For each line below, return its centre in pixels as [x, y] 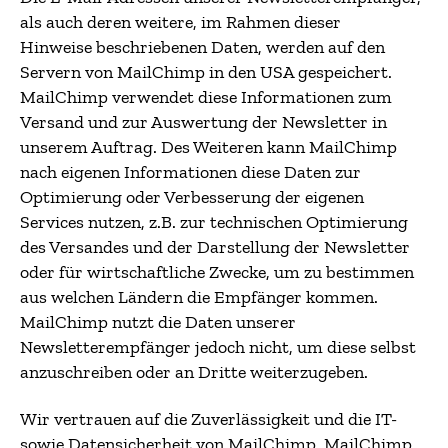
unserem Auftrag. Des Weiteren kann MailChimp [208, 146]
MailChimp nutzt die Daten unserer [158, 321]
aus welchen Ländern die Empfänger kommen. [199, 296]
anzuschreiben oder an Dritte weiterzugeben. [194, 371]
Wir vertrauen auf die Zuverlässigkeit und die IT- [208, 419]
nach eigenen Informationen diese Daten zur [190, 171]
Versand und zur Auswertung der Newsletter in [203, 121]
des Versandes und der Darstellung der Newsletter [215, 246]
